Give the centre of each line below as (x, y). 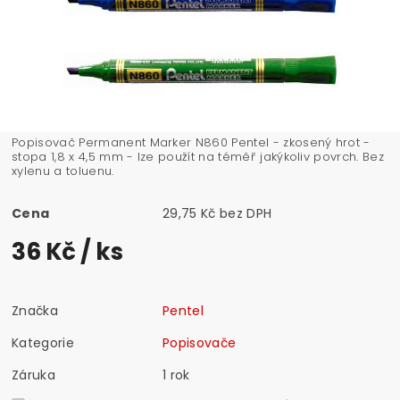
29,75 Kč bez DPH (246, 213)
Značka (35, 310)
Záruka (34, 375)
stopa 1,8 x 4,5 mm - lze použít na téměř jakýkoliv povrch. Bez (198, 156)
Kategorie (43, 342)
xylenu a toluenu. (63, 171)
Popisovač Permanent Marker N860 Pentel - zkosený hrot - (191, 142)
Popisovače (200, 342)
